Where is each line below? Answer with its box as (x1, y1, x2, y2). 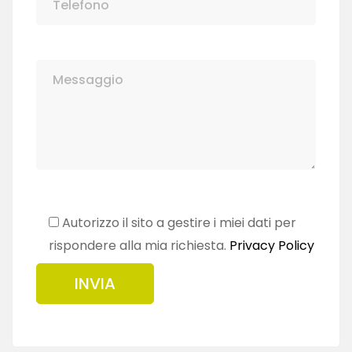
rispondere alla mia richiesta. (49, 236, 229, 255)
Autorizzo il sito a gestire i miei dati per (62, 214, 296, 233)
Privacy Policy (229, 236, 314, 255)
